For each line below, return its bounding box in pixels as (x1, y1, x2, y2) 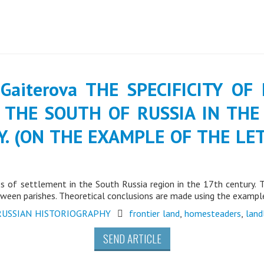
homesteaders (184, 207, 241, 219)
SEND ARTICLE (103, 230, 161, 247)
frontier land (129, 207, 180, 219)
